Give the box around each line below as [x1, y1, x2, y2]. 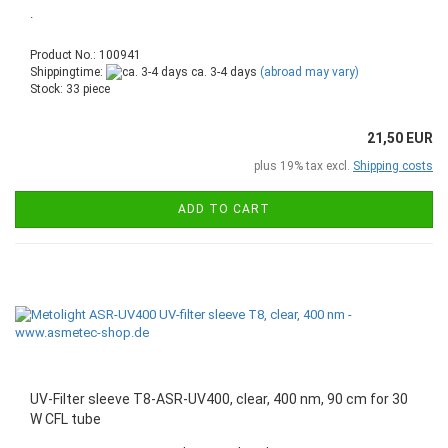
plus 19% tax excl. [254, 158, 353, 173]
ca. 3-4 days [188, 64, 257, 79]
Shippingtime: [30, 64, 106, 79]
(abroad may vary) [260, 64, 359, 79]
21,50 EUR [367, 129, 433, 146]
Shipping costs [353, 158, 433, 173]
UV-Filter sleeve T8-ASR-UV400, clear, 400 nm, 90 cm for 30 [30, 390, 408, 407]
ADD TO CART [178, 201, 270, 216]
